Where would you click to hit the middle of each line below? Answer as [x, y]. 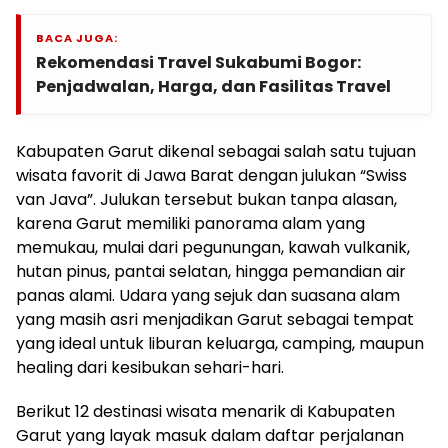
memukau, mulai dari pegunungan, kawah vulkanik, [213, 248]
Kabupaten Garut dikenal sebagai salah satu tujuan [216, 152]
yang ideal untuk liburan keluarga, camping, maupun [220, 344]
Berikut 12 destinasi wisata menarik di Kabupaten [205, 412]
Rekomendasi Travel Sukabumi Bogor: [198, 63]
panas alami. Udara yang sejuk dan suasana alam [208, 296]
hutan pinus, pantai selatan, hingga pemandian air [211, 272]
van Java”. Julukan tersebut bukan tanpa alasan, [206, 200]
